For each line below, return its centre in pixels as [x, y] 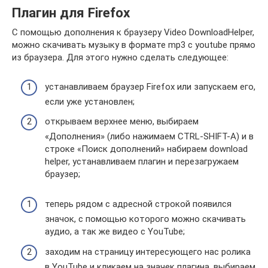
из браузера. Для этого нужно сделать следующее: [120, 58]
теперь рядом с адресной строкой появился [138, 204]
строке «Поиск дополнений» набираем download [146, 149]
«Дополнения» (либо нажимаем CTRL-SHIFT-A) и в [149, 137]
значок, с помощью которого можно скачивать [145, 219]
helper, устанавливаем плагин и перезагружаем [142, 162]
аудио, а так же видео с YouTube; [115, 232]
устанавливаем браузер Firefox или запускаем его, [150, 86]
